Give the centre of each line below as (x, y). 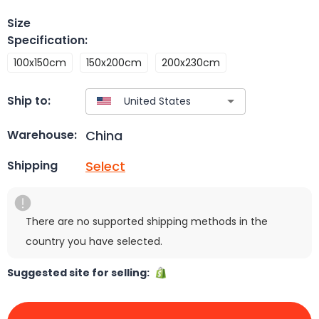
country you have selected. (94, 241)
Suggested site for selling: (80, 272)
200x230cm (191, 62)
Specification (46, 40)
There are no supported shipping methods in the (147, 221)
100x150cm (40, 62)
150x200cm (114, 62)
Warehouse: (42, 135)
